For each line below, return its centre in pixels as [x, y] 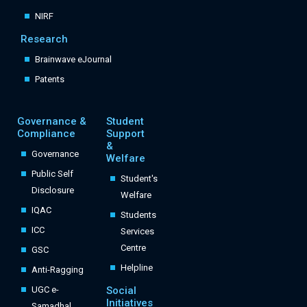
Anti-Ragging [58, 270]
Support [125, 134]
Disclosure [53, 191]
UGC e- [45, 290]
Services [137, 232]
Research [44, 39]
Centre [133, 248]
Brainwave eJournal [73, 60]
